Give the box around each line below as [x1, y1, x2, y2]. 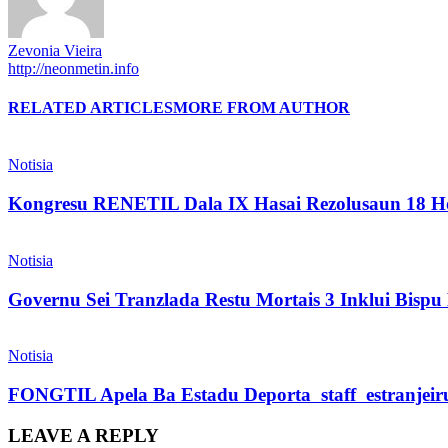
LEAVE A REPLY [8, 424, 159, 446]
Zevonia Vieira [8, 41, 102, 59]
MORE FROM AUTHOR [173, 99, 350, 117]
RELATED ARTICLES [8, 99, 173, 117]
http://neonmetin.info [8, 59, 139, 77]
